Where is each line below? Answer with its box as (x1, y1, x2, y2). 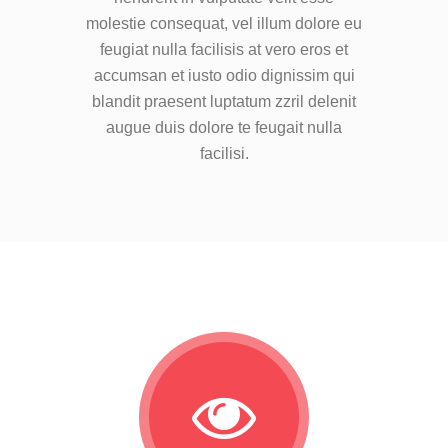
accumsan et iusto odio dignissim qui (93, 67, 355, 84)
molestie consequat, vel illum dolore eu (86, 15, 362, 32)
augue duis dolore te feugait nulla (106, 119, 342, 136)
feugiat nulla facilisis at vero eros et (100, 41, 348, 58)
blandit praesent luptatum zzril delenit (92, 93, 356, 110)
